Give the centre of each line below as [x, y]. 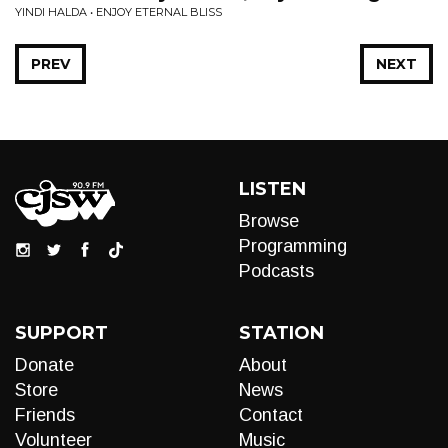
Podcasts [276, 271]
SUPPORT [61, 333]
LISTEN [272, 189]
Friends [45, 415]
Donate [44, 365]
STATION [281, 333]
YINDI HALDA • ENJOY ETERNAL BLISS [118, 12]
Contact [271, 415]
